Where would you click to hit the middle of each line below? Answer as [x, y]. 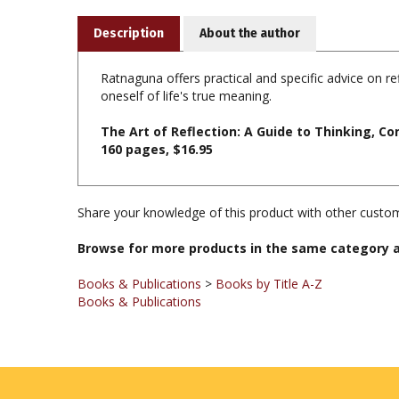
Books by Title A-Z [269, 255]
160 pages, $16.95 [157, 121]
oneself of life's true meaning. [186, 67]
